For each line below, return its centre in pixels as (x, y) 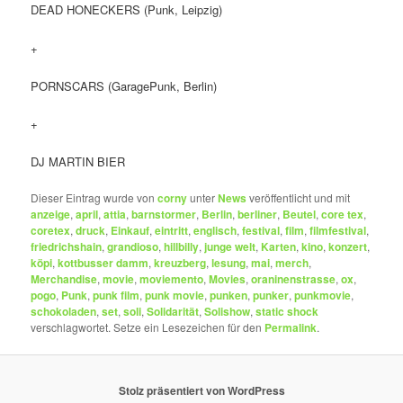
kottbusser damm (103, 263)
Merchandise (64, 279)
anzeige (51, 215)
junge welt (230, 247)
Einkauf (130, 231)
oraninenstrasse (294, 279)
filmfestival (338, 231)
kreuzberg (180, 263)
